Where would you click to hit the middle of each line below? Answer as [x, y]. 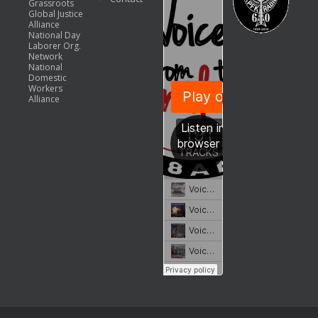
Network [45, 57]
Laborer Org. [55, 46]
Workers [45, 89]
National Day [54, 35]
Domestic [48, 78]
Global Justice [56, 14]
